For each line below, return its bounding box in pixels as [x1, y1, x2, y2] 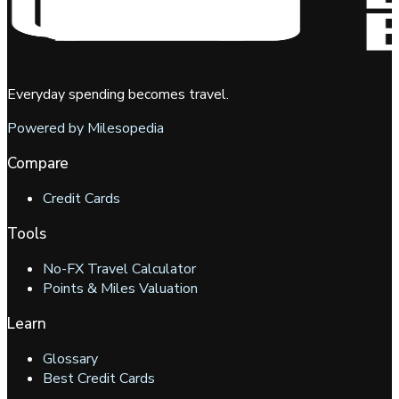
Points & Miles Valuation [43, 279, 198, 299]
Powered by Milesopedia [7, 118, 164, 139]
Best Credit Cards [43, 369, 155, 389]
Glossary [43, 349, 98, 370]
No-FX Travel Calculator [43, 259, 196, 280]
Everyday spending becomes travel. [7, 85, 229, 105]
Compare [7, 153, 69, 175]
